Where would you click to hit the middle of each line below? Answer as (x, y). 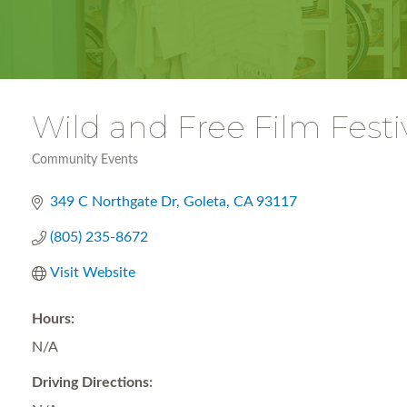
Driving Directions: (92, 382)
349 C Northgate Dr (113, 202)
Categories (62, 172)
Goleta (205, 202)
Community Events (85, 160)
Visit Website (93, 273)
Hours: (53, 319)
